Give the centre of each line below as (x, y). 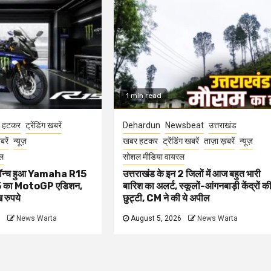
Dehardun (142, 125)
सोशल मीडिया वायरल (154, 156)
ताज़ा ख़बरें (220, 141)
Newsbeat (185, 125)
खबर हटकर (141, 141)
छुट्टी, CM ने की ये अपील (167, 198)
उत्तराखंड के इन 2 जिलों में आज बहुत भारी (192, 174)
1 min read (144, 95)
